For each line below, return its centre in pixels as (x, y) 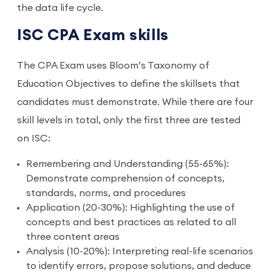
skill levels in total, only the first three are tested (129, 120)
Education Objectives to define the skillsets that (128, 84)
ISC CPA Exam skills (93, 36)
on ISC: (35, 138)
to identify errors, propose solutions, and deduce (138, 266)
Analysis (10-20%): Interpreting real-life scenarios (140, 251)
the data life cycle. (60, 8)
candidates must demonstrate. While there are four (135, 102)
